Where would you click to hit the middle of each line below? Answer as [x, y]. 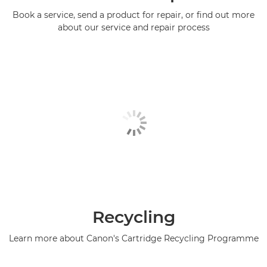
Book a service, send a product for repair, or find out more [133, 15]
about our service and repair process [133, 27]
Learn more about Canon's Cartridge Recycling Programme [133, 239]
